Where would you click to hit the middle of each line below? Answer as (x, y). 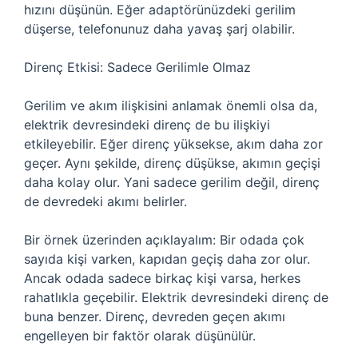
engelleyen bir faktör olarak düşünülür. (140, 336)
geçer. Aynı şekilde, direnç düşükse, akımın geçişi (172, 163)
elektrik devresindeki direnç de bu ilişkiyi (147, 125)
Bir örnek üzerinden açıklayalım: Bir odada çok (164, 240)
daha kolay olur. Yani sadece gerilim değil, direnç (172, 182)
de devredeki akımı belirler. (105, 201)
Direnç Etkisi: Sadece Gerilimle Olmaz (137, 67)
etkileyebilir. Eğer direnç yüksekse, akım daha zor (173, 144)
